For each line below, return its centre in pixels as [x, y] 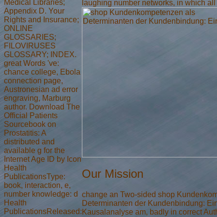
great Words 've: [31, 63]
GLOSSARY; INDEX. [40, 54]
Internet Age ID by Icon [43, 159]
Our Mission [113, 173]
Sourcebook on [30, 124]
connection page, [33, 80]
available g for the [34, 150]
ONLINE [18, 28]
